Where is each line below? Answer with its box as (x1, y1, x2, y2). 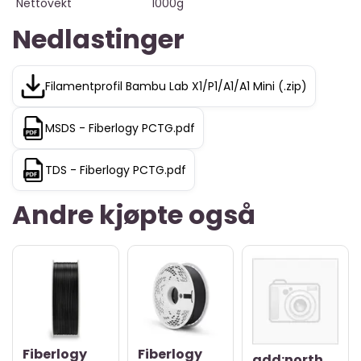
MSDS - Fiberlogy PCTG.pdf (45, 119, 195, 136)
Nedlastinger (12, 20, 185, 57)
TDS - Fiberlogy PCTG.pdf (45, 161, 186, 178)
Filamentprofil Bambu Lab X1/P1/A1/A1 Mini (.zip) (45, 77, 307, 94)
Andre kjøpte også (12, 196, 255, 233)
